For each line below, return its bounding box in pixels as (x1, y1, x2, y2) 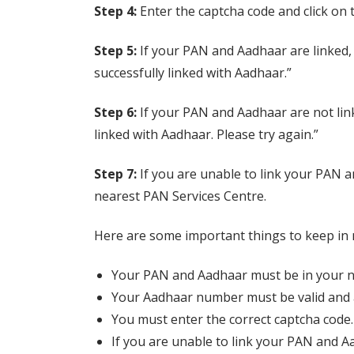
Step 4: (93, 2, 137, 20)
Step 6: (93, 104, 137, 121)
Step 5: (93, 42, 137, 59)
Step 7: (93, 165, 137, 183)
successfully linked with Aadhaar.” (93, 64, 292, 81)
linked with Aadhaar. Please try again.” (93, 126, 318, 143)
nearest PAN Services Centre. (93, 187, 266, 205)
